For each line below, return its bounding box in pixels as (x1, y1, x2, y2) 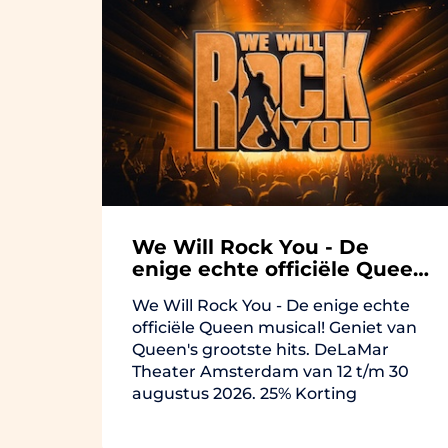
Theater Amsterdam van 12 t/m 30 (132, 362, 409, 382)
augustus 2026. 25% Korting (132, 384, 357, 404)
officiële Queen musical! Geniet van (132, 318, 417, 338)
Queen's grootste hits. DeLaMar (132, 340, 389, 360)
